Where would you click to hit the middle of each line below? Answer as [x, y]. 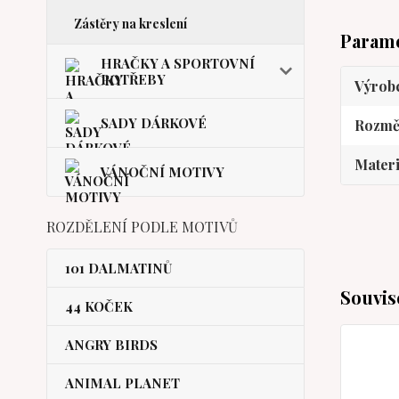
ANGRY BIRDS [111, 345]
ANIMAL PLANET [122, 383]
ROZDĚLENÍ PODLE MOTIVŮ [142, 227]
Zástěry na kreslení [130, 24]
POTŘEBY [133, 79]
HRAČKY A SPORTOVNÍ [178, 63]
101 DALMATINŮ [118, 268]
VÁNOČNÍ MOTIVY [163, 172]
